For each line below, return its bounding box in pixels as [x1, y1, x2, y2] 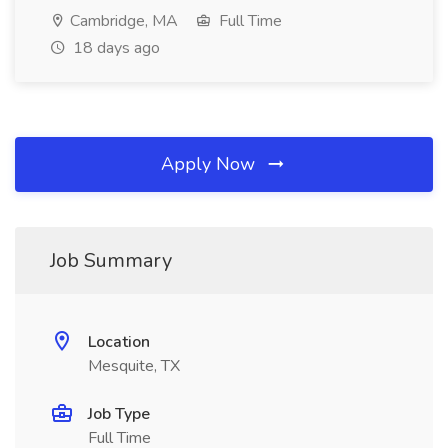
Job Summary [50, 247, 172, 274]
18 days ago [69, 37, 160, 59]
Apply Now [161, 152, 260, 176]
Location [88, 331, 150, 353]
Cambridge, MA [66, 10, 178, 32]
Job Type [88, 403, 150, 425]
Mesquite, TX [88, 355, 180, 377]
